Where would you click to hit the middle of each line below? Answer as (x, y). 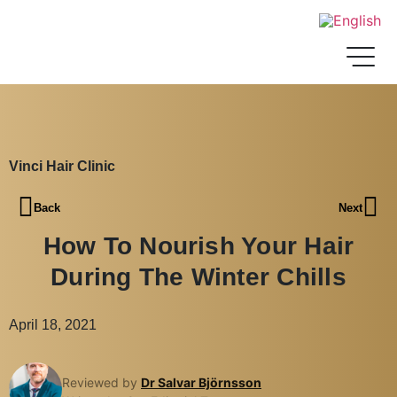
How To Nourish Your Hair (198, 245)
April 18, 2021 (53, 324)
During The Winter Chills (198, 276)
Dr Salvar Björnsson (201, 382)
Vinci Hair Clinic (62, 166)
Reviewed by (101, 382)
